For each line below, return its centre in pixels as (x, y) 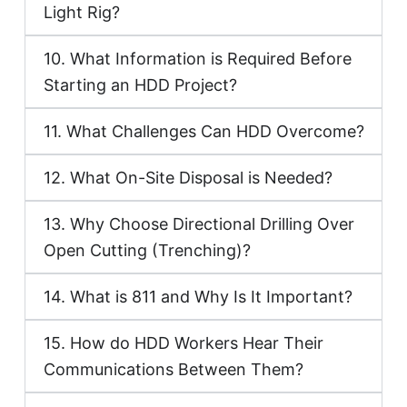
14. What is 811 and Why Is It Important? (199, 296)
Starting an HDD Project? (141, 84)
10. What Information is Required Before (198, 58)
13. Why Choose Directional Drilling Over (199, 223)
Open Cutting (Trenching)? (148, 250)
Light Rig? (82, 12)
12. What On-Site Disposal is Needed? (189, 177)
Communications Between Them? (174, 369)
